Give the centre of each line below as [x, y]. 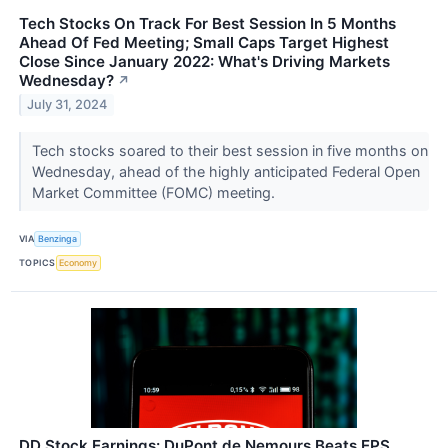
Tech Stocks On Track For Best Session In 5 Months [207, 23]
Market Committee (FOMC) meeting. [155, 192]
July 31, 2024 [67, 105]
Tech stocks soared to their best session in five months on [229, 150]
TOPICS [37, 263]
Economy [78, 263]
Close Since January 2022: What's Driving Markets [204, 61]
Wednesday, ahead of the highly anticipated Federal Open [225, 171]
